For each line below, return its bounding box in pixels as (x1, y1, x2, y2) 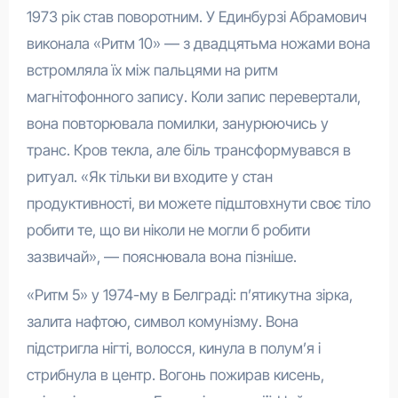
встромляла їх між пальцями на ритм (26, 60, 278, 79)
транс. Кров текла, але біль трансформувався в (26, 140, 351, 159)
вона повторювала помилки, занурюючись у (26, 114, 329, 132)
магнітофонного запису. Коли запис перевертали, (26, 87, 361, 106)
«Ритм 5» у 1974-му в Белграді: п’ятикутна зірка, (26, 285, 353, 304)
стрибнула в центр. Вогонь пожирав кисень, (26, 365, 324, 384)
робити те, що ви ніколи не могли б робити (26, 220, 310, 239)
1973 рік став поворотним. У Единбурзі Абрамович (26, 7, 367, 26)
